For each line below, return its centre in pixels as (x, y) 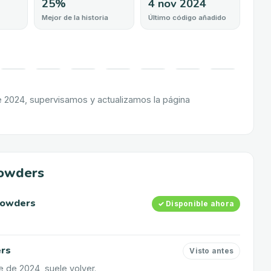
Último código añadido (187, 17)
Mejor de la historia (75, 17)
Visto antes (211, 251)
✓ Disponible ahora (196, 204)
